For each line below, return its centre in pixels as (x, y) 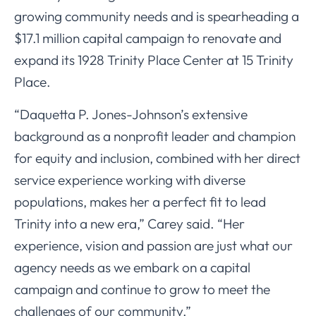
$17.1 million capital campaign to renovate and (148, 38)
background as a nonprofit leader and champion (155, 136)
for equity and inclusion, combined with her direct (157, 158)
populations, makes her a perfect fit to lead (140, 201)
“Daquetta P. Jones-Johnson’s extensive (131, 114)
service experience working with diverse (130, 180)
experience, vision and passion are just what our (153, 245)
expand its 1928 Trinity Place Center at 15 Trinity (154, 60)
